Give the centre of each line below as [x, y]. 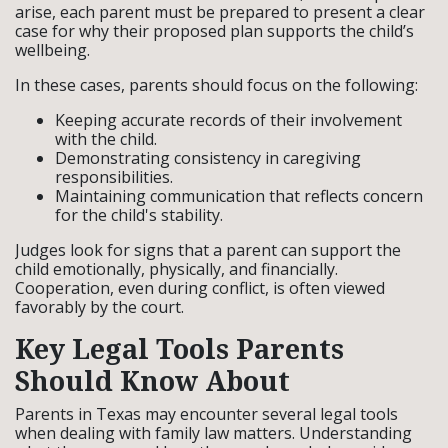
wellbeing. [52, 50]
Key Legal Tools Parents [179, 348]
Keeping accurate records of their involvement [228, 120]
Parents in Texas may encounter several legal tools [206, 414]
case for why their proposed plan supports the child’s [214, 31]
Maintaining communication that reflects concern [239, 196]
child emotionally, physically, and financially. [176, 269]
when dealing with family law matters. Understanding [213, 433]
